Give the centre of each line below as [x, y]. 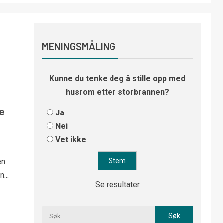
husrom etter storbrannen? [117, 92]
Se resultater [117, 184]
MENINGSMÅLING [78, 46]
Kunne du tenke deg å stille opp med [117, 78]
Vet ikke [70, 140]
